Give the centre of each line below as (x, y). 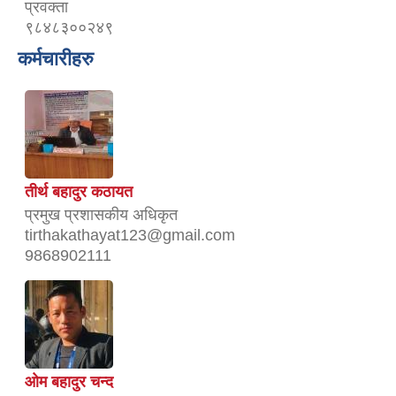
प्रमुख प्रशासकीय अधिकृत (101, 215)
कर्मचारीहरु (56, 59)
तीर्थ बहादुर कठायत (79, 192)
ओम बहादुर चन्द (69, 382)
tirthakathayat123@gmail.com (130, 236)
